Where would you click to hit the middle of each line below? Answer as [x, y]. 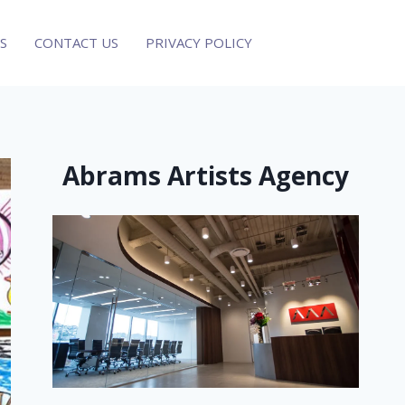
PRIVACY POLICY [199, 42]
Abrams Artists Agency [206, 175]
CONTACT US [76, 42]
